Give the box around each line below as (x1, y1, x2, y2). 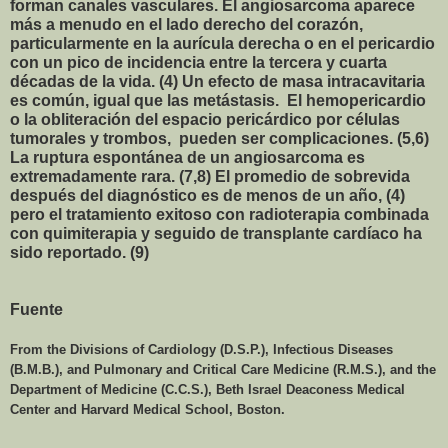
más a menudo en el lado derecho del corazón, (10, 15, 363, 33)
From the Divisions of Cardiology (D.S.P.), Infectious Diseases (10, 341, 393, 357)
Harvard (81, 401, 129, 417)
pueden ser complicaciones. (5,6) (179, 129, 429, 147)
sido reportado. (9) (10, 243, 149, 261)
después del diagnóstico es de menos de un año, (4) (10, 186, 405, 204)
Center (10, 401, 50, 417)
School (185, 401, 229, 417)
